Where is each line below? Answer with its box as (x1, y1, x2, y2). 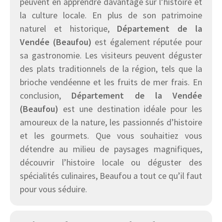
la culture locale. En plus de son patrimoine (20, 9, 202, 21)
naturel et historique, (20, 23, 117, 35)
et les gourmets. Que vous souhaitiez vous (20, 130, 202, 142)
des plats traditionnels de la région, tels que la (20, 63, 202, 75)
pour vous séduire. (20, 183, 87, 195)
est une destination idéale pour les (58, 103, 202, 115)
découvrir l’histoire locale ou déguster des (20, 157, 202, 168)
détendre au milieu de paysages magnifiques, (20, 143, 202, 155)
